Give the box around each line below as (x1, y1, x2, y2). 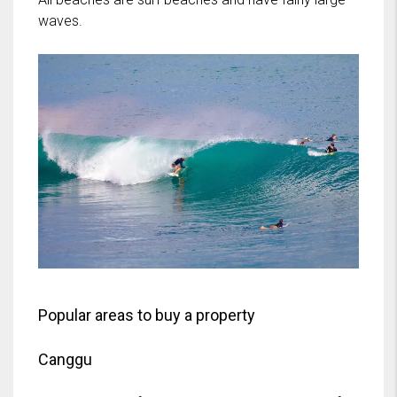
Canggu (38, 349, 92, 369)
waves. (38, 12, 82, 30)
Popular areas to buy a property (38, 305, 255, 324)
